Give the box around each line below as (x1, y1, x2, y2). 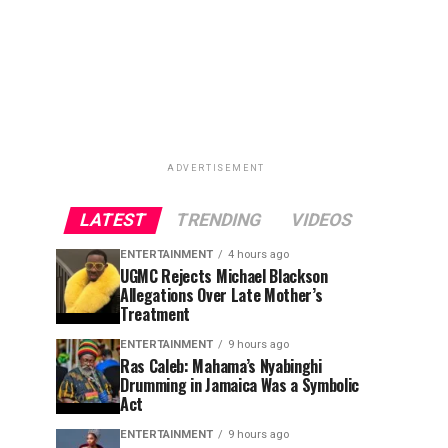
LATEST (77, 210, 149, 230)
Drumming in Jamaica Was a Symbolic (120, 373, 360, 397)
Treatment (120, 302, 191, 326)
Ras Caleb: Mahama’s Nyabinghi (120, 354, 322, 378)
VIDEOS (288, 210, 355, 230)
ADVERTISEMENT (166, 163, 266, 173)
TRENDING (173, 210, 264, 230)
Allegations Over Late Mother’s (120, 283, 323, 307)
